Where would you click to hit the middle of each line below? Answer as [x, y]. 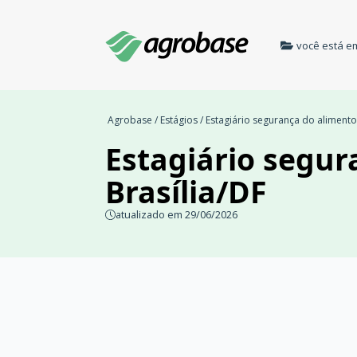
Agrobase [130, 120]
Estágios [179, 120]
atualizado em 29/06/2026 [177, 214]
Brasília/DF [186, 192]
